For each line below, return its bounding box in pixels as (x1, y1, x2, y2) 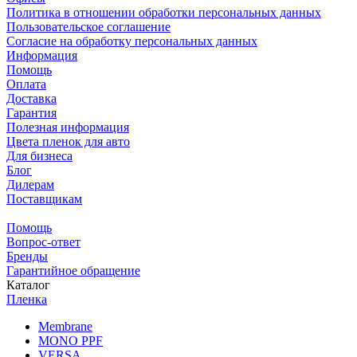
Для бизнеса (6, 149, 73, 163)
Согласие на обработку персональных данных (6, 34, 257, 49)
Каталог (6, 278, 50, 292)
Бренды (6, 249, 48, 264)
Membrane (38, 320, 92, 334)
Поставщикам (6, 192, 82, 206)
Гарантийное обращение (6, 264, 140, 278)
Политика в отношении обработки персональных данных (6, 6, 321, 20)
